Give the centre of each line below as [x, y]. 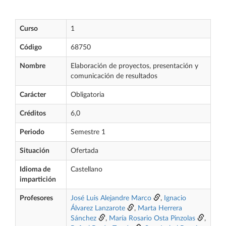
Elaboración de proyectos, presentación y [134, 66]
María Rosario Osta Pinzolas [152, 218]
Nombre [33, 66]
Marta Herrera [160, 208]
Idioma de [35, 169]
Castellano [87, 169]
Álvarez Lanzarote [98, 208]
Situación [35, 151]
